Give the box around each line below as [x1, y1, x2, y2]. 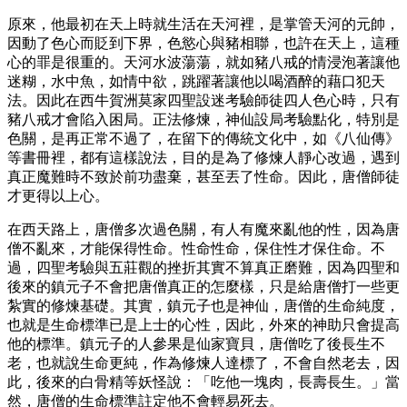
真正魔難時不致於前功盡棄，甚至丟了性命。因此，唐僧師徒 [7, 168, 400, 184]
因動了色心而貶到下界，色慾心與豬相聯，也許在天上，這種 [7, 35, 400, 51]
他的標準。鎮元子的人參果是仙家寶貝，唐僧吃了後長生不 [7, 335, 385, 352]
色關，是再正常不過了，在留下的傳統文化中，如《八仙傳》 [7, 130, 400, 146]
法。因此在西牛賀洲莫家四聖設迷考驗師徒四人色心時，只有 [7, 92, 400, 108]
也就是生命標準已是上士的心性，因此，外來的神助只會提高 [7, 316, 400, 333]
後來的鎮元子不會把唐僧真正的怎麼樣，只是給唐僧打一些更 [7, 278, 400, 294]
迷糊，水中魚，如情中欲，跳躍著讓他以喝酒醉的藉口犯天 [7, 73, 385, 89]
